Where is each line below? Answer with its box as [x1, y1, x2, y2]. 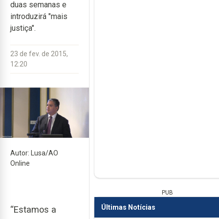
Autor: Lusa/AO [10, 149, 58, 157]
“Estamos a [10, 204, 56, 215]
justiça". [10, 23, 36, 33]
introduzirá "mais [10, 12, 67, 21]
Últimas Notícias [101, 203, 155, 211]
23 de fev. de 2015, [10, 50, 68, 58]
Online [10, 159, 30, 167]
